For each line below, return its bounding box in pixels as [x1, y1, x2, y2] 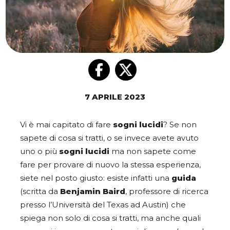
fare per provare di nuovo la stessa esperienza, [20, 160, 201, 170]
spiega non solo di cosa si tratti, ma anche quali [20, 214, 201, 223]
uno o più [20, 147, 59, 157]
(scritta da [20, 187, 60, 197]
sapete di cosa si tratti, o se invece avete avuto [20, 133, 199, 143]
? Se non [163, 120, 197, 130]
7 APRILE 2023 [85, 92, 145, 102]
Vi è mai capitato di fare [20, 120, 113, 130]
